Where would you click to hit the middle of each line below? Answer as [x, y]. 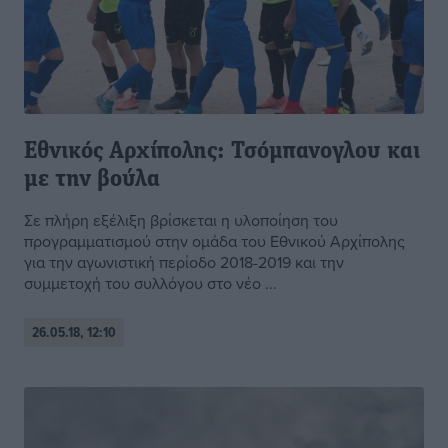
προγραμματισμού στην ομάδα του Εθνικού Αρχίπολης [214, 241]
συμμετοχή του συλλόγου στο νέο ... [150, 283]
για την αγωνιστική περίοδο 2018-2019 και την [184, 262]
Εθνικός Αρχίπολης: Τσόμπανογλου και [222, 152]
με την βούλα [92, 180]
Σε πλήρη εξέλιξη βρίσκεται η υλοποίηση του [181, 220]
